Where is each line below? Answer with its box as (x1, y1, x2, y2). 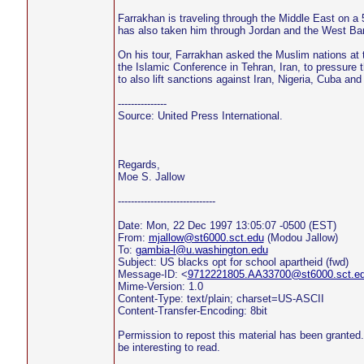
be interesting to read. (117, 341, 220, 353)
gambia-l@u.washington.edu (135, 244, 268, 256)
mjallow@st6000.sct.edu (148, 232, 264, 244)
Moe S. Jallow (117, 171, 184, 183)
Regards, (117, 158, 160, 171)
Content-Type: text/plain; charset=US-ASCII (117, 292, 324, 305)
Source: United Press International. (117, 110, 283, 122)
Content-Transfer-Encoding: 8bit (117, 305, 267, 317)
